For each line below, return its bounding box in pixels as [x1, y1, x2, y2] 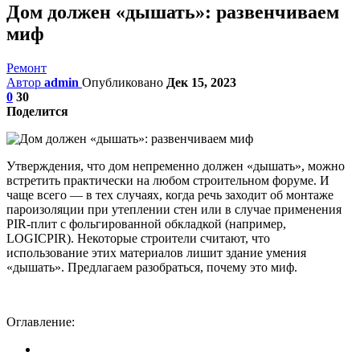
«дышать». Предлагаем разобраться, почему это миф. [6, 260, 297, 274]
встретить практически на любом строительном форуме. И [6, 173, 329, 187]
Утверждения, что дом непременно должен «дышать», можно [6, 158, 345, 173]
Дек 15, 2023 [166, 75, 236, 89]
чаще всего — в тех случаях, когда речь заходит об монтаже [6, 187, 333, 202]
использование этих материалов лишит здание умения [6, 245, 306, 260]
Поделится [6, 104, 68, 118]
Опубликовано [82, 75, 166, 89]
